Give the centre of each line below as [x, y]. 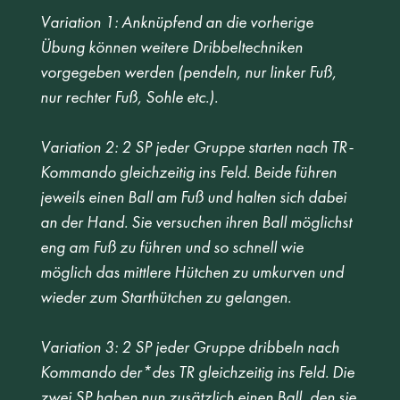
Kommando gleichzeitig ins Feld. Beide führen [190, 172]
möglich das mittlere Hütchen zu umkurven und [193, 272]
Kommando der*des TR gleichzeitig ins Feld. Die [199, 372]
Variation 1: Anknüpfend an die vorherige [178, 22]
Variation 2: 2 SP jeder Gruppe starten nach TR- [196, 147]
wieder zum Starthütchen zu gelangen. [167, 297]
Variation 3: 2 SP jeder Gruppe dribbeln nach [191, 347]
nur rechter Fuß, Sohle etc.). [130, 97]
